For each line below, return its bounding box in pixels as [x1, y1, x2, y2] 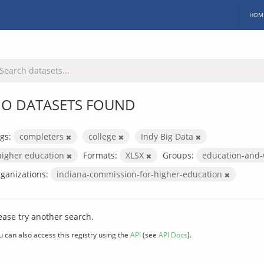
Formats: [83, 149, 117, 161]
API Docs [159, 229, 187, 239]
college [88, 130, 118, 142]
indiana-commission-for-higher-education [57, 168, 225, 180]
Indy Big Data [141, 130, 196, 142]
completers [19, 130, 66, 142]
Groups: [163, 149, 194, 161]
